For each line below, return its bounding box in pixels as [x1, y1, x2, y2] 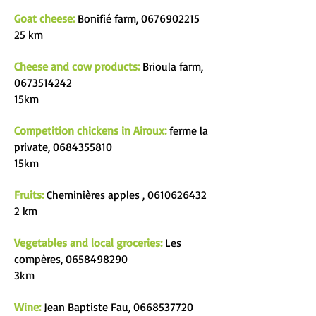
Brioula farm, [140, 59, 203, 73]
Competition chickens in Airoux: [14, 123, 166, 138]
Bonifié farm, [75, 11, 141, 25]
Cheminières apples [47, 188, 140, 202]
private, [14, 140, 53, 154]
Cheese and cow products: [14, 59, 140, 73]
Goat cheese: [14, 11, 75, 25]
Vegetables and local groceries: [14, 236, 162, 250]
